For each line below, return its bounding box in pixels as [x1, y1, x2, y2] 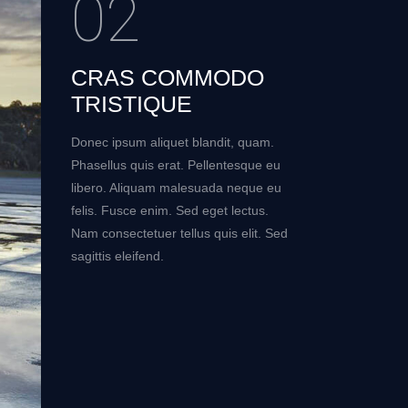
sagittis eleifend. [70, 249, 164, 264]
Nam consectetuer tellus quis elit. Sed [70, 226, 288, 241]
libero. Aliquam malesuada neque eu [70, 180, 281, 196]
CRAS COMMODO [70, 65, 264, 91]
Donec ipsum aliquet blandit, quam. [70, 135, 274, 150]
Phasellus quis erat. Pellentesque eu [70, 158, 280, 173]
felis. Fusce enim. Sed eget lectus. [70, 203, 269, 219]
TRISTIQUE [70, 91, 192, 117]
